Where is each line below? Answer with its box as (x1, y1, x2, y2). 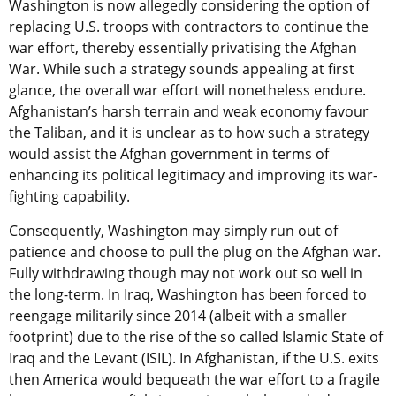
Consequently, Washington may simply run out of (9, 220, 338, 240)
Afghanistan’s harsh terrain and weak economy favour (9, 101, 369, 121)
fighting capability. (9, 186, 130, 206)
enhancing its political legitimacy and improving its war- (9, 164, 377, 185)
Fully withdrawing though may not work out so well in (9, 263, 362, 283)
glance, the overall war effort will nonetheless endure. (9, 80, 366, 100)
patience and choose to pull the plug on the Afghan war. (9, 241, 381, 262)
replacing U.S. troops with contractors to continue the (9, 16, 369, 36)
